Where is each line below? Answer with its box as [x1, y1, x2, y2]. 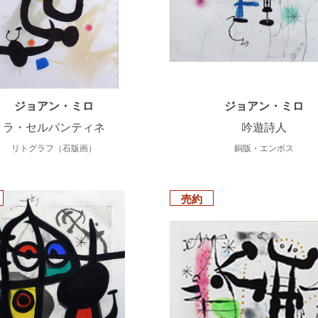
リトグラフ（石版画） [11, 143, 97, 154]
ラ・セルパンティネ [2, 121, 105, 134]
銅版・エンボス [234, 143, 295, 154]
